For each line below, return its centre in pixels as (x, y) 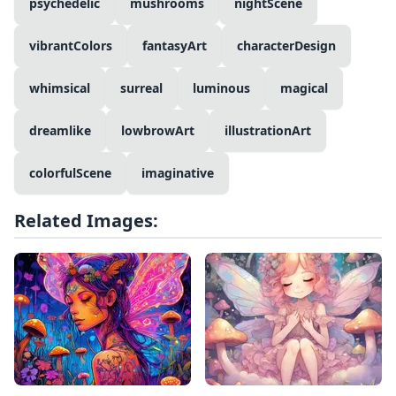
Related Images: (86, 221)
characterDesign (286, 46)
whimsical (60, 88)
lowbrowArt (158, 131)
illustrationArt (268, 131)
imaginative (178, 173)
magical (304, 88)
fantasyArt (175, 46)
